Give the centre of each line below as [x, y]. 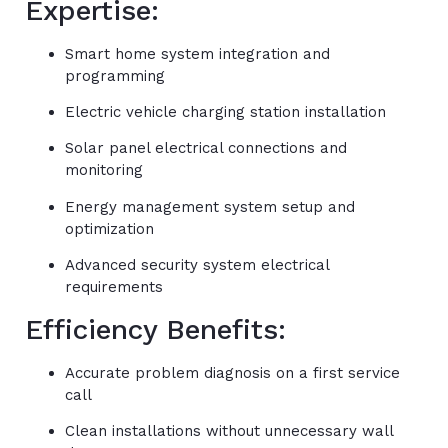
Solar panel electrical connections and [206, 148]
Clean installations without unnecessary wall [229, 430]
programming [115, 75]
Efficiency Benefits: [155, 329]
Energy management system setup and [210, 206]
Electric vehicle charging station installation [225, 111]
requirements [114, 287]
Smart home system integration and [197, 53]
